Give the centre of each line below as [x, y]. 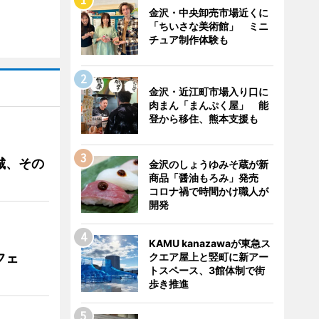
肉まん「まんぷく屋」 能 [208, 105]
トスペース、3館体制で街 [206, 270]
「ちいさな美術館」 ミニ [208, 26]
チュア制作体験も [188, 40]
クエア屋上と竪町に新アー [208, 257]
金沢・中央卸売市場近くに [208, 12]
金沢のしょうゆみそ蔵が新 [208, 164]
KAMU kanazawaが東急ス [209, 243]
